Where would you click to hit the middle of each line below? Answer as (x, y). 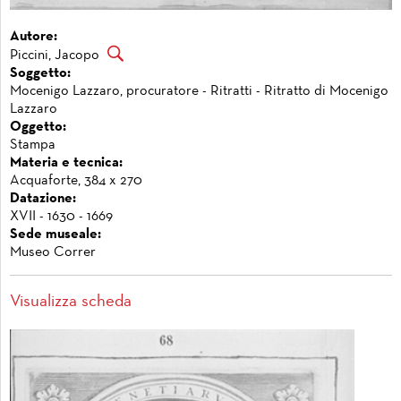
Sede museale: (55, 234)
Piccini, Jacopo (55, 55)
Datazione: (43, 198)
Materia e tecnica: (66, 162)
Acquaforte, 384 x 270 (76, 180)
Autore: (34, 36)
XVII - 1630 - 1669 (61, 216)
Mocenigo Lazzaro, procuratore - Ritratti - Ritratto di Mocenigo (199, 91)
